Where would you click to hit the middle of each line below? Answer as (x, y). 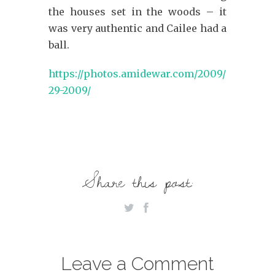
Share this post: (137, 181)
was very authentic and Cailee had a (137, 28)
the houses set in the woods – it (137, 12)
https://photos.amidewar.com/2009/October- (158, 74)
